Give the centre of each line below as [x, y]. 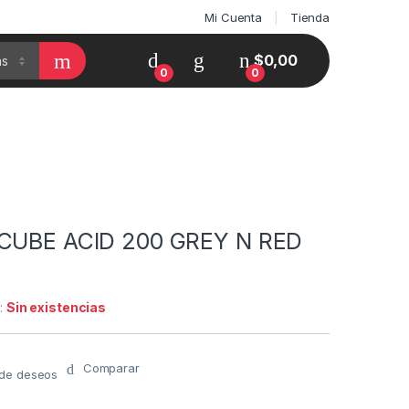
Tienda [309, 17]
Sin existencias [56, 308]
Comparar [111, 368]
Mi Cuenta [233, 17]
